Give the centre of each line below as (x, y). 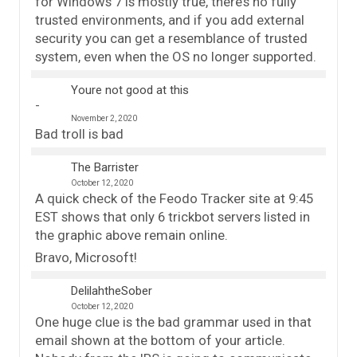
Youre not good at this (130, 90)
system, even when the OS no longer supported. (176, 56)
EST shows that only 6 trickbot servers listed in (173, 216)
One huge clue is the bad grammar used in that (173, 322)
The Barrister (105, 167)
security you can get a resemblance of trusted (171, 38)
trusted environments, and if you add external (170, 20)
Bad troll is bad (79, 133)
